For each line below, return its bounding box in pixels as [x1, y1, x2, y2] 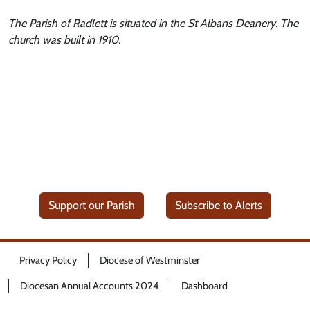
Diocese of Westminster [100, 254, 200, 266]
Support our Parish [48, 199, 135, 212]
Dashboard [181, 280, 228, 292]
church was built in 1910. [8, 33, 120, 46]
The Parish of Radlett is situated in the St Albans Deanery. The [8, 17, 298, 30]
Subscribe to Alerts [174, 199, 262, 212]
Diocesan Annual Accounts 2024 [20, 280, 158, 292]
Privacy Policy [19, 254, 77, 266]
